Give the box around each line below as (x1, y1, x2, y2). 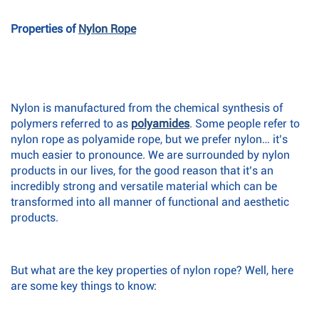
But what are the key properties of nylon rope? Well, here (11, 263, 293, 277)
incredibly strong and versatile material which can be (11, 179, 277, 193)
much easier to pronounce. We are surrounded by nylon (11, 148, 290, 162)
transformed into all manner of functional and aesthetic (11, 195, 289, 209)
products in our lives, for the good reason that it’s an (11, 164, 273, 177)
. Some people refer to (189, 117, 300, 130)
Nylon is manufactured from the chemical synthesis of (11, 101, 283, 115)
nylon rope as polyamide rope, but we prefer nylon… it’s (11, 132, 288, 146)
